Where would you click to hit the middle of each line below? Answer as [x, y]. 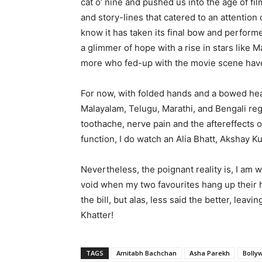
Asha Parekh [210, 253]
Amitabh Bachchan [146, 253]
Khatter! [97, 215]
